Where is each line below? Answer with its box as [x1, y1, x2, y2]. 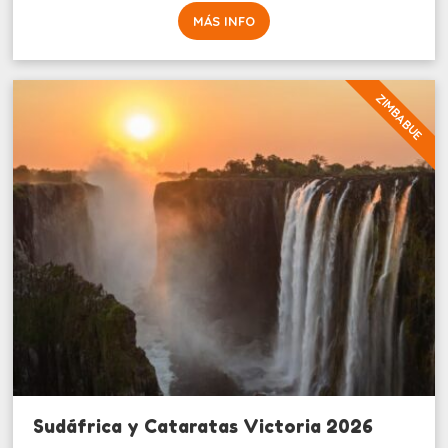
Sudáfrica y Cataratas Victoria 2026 [33, 414, 374, 437]
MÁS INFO [192, 12, 255, 29]
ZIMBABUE [372, 89, 426, 144]
